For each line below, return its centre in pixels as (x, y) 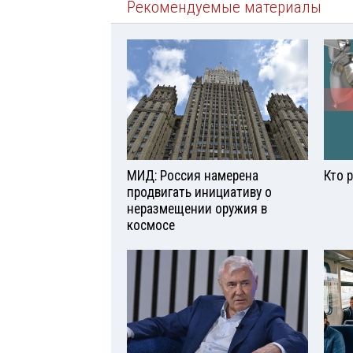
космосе (151, 225)
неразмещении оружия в (197, 208)
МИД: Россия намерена (193, 175)
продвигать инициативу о (199, 192)
